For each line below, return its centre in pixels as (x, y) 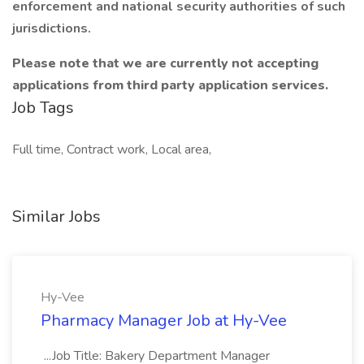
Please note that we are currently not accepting (165, 63)
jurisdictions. (53, 28)
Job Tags (43, 108)
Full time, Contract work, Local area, (112, 149)
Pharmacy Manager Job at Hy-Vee (164, 321)
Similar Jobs (56, 217)
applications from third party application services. (170, 85)
